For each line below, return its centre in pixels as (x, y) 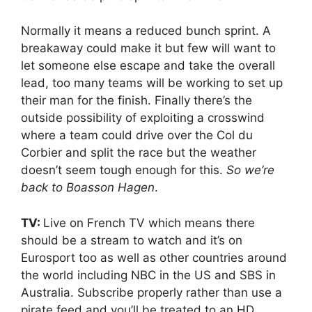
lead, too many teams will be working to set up (152, 83)
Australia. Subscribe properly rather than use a (151, 292)
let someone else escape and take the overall (148, 66)
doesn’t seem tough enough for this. (124, 170)
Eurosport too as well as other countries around (154, 257)
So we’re (250, 170)
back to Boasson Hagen (88, 188)
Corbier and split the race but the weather (139, 153)
